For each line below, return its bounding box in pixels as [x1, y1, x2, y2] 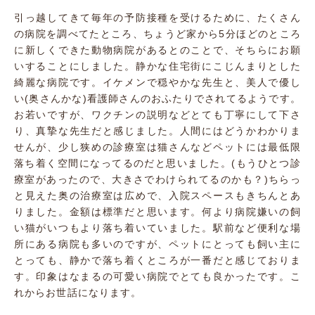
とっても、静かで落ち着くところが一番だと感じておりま [14, 255, 301, 266]
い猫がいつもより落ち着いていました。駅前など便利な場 [14, 222, 301, 233]
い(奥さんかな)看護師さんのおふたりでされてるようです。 [14, 93, 301, 104]
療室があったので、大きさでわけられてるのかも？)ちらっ [14, 174, 301, 185]
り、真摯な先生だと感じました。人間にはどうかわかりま [14, 125, 301, 136]
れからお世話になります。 [14, 287, 142, 298]
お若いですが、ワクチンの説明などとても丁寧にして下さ [14, 109, 301, 120]
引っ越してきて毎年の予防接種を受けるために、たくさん [14, 12, 301, 23]
